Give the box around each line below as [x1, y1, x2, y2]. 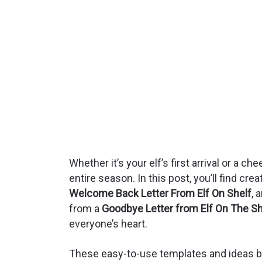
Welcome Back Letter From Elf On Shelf [69, 187, 251, 200]
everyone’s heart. [69, 218, 147, 230]
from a [69, 202, 102, 215]
